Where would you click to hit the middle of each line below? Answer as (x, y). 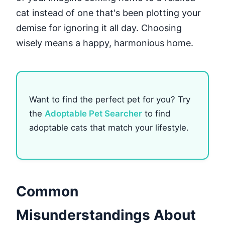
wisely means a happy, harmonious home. (105, 43)
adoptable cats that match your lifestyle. (109, 127)
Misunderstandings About (106, 215)
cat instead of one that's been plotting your (108, 13)
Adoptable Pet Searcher (93, 113)
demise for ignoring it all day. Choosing (99, 28)
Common (47, 191)
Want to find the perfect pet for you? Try (110, 99)
